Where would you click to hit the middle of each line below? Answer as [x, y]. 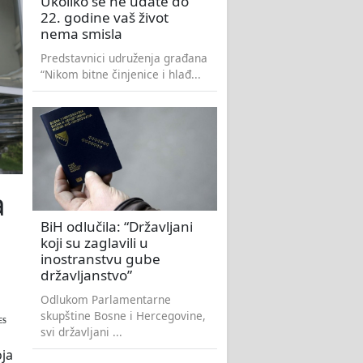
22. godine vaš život [105, 18]
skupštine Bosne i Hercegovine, [123, 316]
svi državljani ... [81, 332]
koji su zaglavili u [94, 243]
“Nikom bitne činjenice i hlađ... [121, 75]
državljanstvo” [86, 275]
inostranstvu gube [100, 259]
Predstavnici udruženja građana [124, 58]
